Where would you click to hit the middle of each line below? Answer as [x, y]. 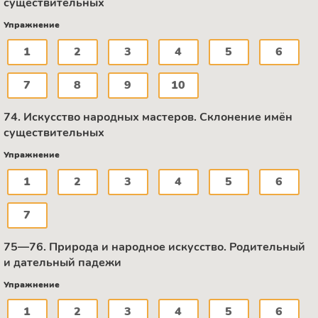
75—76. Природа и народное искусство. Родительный [154, 247]
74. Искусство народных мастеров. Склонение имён [148, 117]
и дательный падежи [62, 263]
